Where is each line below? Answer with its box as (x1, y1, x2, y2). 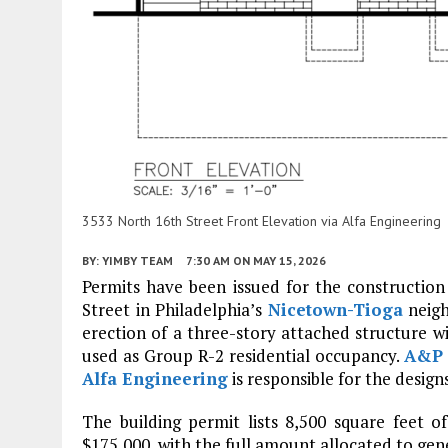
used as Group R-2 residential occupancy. (82, 343, 405, 367)
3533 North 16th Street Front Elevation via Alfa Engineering (82, 211, 441, 230)
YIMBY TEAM (102, 252, 173, 268)
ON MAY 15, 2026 (233, 252, 326, 268)
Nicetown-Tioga (267, 297, 403, 321)
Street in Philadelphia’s (82, 297, 268, 321)
